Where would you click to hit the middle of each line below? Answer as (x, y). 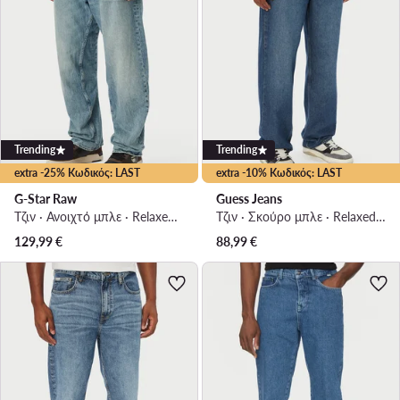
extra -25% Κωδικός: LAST (77, 172)
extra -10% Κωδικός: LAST (279, 172)
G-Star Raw (46, 198)
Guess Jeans (249, 198)
